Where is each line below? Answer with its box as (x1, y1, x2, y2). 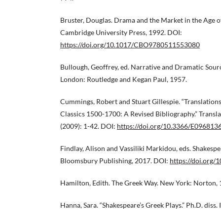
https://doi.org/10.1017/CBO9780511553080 (60, 40, 200, 49)
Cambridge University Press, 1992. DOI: (60, 28, 182, 37)
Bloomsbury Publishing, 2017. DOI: (60, 156, 170, 165)
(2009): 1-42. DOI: (60, 121, 117, 130)
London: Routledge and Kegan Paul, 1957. (60, 74, 187, 83)
